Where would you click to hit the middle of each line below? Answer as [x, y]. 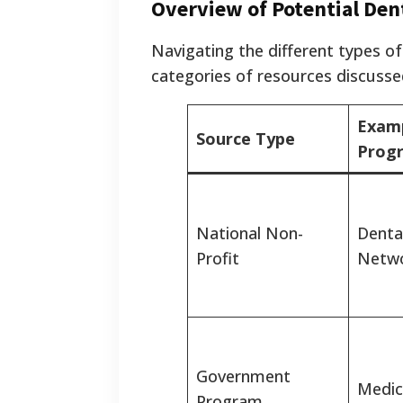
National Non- [250, 233]
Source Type [246, 139]
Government [243, 376]
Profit [218, 259]
